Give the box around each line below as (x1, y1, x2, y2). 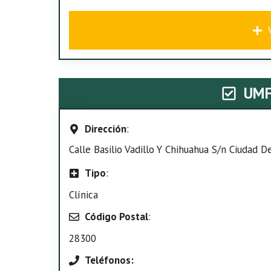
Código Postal (84, 210, 148, 223)
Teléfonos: (84, 253, 134, 267)
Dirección (84, 122, 126, 135)
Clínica (69, 188, 98, 201)
